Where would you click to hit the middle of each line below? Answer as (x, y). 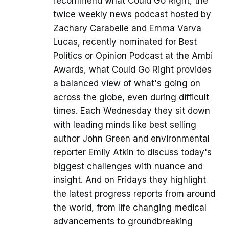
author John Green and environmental (131, 139)
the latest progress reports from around (134, 194)
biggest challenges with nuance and (128, 166)
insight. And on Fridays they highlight (130, 180)
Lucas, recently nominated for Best (125, 42)
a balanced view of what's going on (127, 84)
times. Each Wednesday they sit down (132, 111)
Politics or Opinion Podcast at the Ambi (133, 56)
